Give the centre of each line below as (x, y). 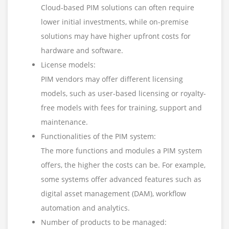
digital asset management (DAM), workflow (113, 194)
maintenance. (64, 122)
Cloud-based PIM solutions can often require (118, 8)
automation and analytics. (85, 208)
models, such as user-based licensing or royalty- (123, 94)
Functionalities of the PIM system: (98, 136)
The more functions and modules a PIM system (121, 151)
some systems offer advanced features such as (121, 179)
